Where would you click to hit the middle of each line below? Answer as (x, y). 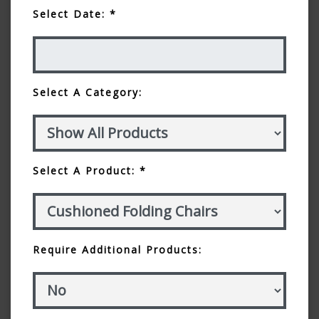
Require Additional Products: (117, 249)
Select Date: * (75, 14)
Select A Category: (88, 92)
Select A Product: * (90, 170)
